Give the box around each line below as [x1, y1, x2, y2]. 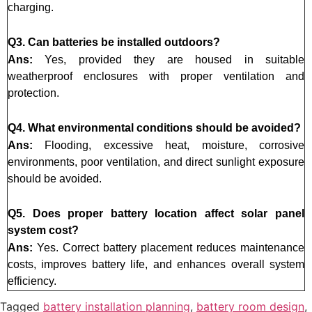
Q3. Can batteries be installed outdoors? [8, 36, 220, 48]
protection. [8, 86, 59, 99]
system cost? [8, 224, 79, 236]
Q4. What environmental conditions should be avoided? [8, 121, 301, 134]
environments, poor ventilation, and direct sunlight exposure [8, 155, 304, 168]
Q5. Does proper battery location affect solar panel [8, 207, 304, 219]
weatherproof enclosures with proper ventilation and [8, 70, 304, 82]
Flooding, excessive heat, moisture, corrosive [45, 139, 305, 151]
